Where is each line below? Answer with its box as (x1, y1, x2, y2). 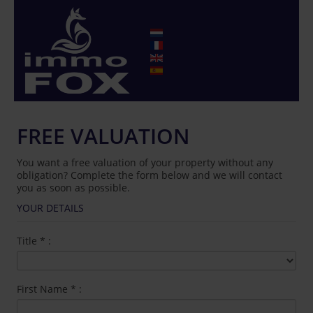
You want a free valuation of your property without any (17, 156, 274, 169)
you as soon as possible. (17, 181, 131, 194)
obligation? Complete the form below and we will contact (17, 168, 283, 182)
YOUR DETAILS (17, 201, 85, 214)
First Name (17, 282, 71, 296)
